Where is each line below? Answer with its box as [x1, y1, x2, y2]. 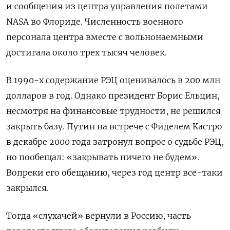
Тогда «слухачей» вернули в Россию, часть [6, 210, 191, 221]
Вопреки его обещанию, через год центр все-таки [6, 167, 223, 178]
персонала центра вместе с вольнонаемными [6, 32, 203, 43]
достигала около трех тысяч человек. [6, 47, 167, 58]
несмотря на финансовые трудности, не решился [6, 106, 221, 117]
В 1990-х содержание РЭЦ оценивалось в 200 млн [6, 75, 220, 86]
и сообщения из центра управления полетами [6, 1, 208, 12]
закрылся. [6, 183, 49, 194]
